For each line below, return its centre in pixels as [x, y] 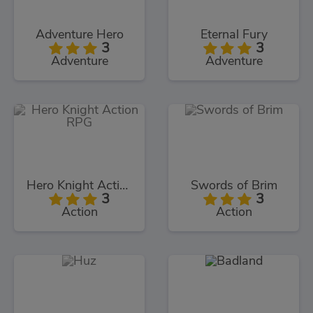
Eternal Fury [234, 35]
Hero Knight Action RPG [124, 186]
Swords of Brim [234, 186]
